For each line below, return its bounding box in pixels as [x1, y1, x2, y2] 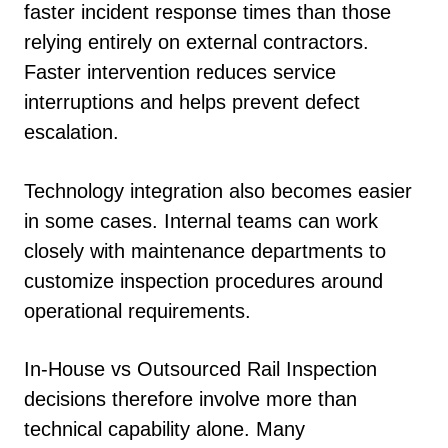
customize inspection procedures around [24, 269, 383, 292]
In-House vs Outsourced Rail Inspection [24, 358, 377, 380]
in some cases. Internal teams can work [24, 209, 378, 232]
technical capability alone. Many [24, 418, 305, 440]
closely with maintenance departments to [24, 239, 386, 262]
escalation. [24, 121, 119, 143]
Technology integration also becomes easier [24, 179, 412, 202]
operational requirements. [24, 299, 251, 322]
